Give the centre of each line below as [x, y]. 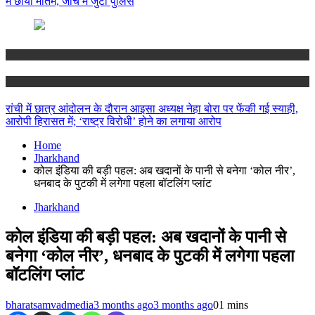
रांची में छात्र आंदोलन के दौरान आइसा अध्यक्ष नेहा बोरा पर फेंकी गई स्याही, [152, 108]
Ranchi [20, 81]
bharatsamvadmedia [50, 304]
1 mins [233, 304]
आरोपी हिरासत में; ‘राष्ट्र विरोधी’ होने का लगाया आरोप [114, 121]
